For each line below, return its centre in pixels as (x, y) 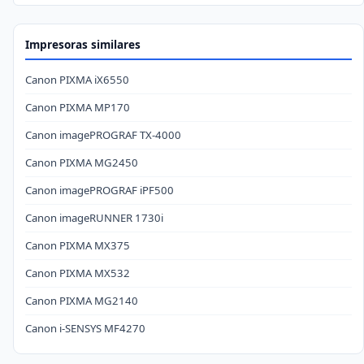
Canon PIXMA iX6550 (77, 79)
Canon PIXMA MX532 (78, 273)
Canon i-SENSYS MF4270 (85, 328)
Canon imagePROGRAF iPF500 (100, 190)
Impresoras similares (83, 45)
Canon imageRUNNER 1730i (94, 217)
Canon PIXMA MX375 (78, 245)
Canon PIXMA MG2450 (82, 162)
